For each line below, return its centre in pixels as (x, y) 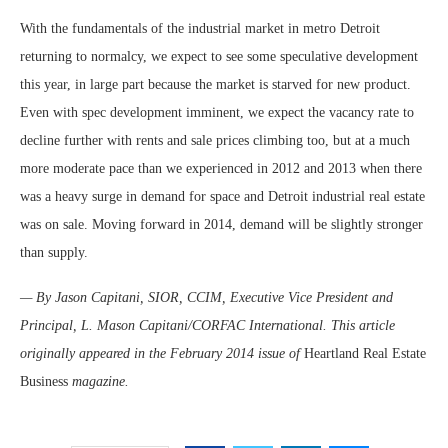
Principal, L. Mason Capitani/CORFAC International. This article (207, 325)
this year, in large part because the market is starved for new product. (215, 84)
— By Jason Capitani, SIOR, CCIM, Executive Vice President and (206, 297)
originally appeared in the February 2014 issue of (162, 353)
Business (44, 381)
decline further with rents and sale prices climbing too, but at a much (215, 140)
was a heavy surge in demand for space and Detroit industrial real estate (222, 196)
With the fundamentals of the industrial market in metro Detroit (200, 28)
